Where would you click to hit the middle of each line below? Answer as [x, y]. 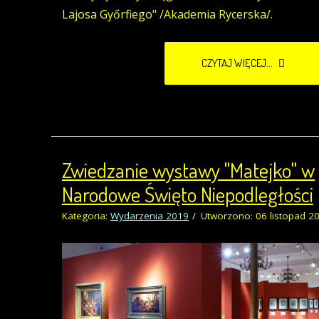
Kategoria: [86, 216]
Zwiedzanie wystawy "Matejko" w [188, 170]
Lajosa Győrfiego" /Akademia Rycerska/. [167, 15]
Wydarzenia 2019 [150, 216]
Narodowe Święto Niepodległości [188, 194]
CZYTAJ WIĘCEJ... [238, 63]
